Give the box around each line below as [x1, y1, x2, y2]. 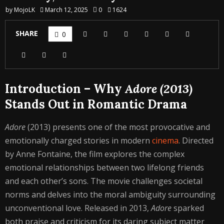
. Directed [178, 135, 213, 146]
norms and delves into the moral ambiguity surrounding [5, 189, 215, 200]
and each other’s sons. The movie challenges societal [5, 175, 202, 186]
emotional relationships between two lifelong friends [5, 162, 204, 173]
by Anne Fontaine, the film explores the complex [5, 148, 184, 159]
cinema [152, 135, 178, 146]
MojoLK [14, 5, 35, 14]
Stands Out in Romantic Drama [5, 96, 187, 112]
